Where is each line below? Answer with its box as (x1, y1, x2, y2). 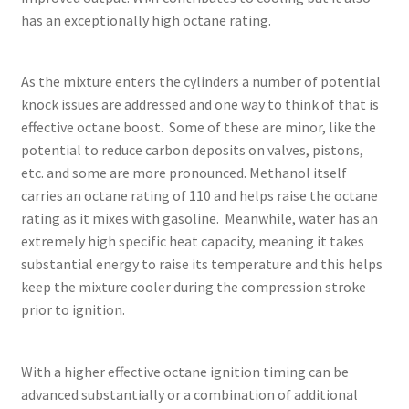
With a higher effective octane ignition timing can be (20, 362, 349, 381)
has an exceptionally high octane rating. (20, 10, 271, 29)
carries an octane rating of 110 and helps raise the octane (20, 186, 378, 205)
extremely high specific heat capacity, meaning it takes (20, 232, 364, 251)
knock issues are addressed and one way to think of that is (20, 95, 379, 114)
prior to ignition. (20, 300, 125, 320)
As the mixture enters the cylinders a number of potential (20, 72, 381, 91)
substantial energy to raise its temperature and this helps (20, 255, 383, 274)
